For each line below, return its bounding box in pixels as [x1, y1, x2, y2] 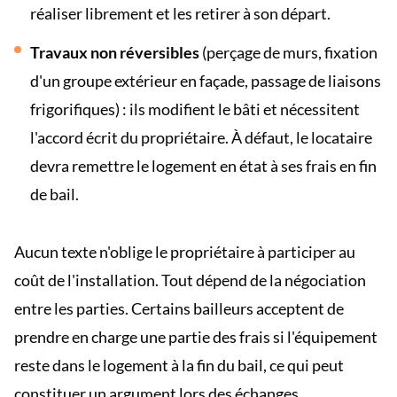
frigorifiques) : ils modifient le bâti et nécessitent [30, 99, 360, 119]
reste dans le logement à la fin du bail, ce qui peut [14, 355, 344, 375]
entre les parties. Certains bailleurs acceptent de [14, 299, 344, 318]
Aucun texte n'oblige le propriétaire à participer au [14, 242, 355, 261]
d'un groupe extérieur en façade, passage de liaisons [30, 71, 381, 90]
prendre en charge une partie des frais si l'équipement [14, 327, 378, 346]
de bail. [30, 184, 79, 204]
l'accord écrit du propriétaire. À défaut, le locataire [30, 128, 372, 147]
